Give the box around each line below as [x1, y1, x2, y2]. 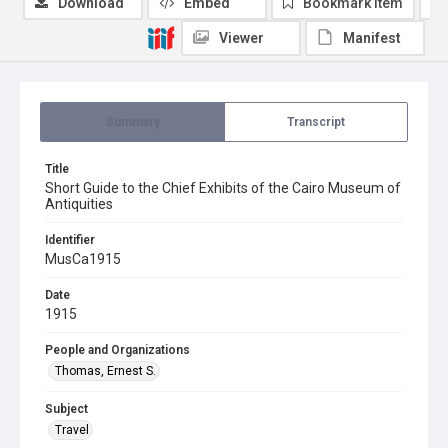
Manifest [343, 30, 401, 46]
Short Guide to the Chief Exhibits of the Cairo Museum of [45, 180, 401, 196]
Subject [45, 402, 88, 416]
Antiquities [45, 196, 113, 212]
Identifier [45, 233, 95, 247]
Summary [105, 115, 160, 129]
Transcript [287, 115, 345, 129]
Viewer [219, 30, 264, 46]
